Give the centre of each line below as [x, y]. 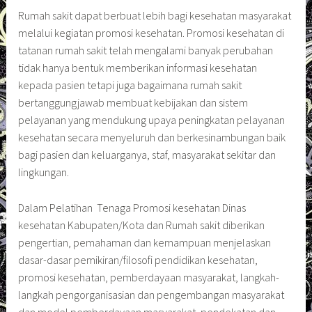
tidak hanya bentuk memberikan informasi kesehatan [138, 67]
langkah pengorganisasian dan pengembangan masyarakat [151, 294]
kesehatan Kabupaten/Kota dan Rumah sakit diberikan [142, 225]
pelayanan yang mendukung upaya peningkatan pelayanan [152, 119]
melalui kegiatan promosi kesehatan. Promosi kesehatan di [151, 32]
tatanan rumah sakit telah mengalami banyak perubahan [146, 50]
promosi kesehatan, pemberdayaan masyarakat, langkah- [149, 277]
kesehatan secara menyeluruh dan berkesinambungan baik [152, 137]
